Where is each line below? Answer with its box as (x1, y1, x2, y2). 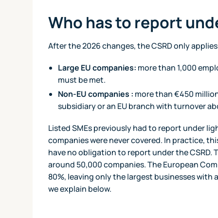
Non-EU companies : (58, 88, 134, 99)
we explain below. (48, 183, 112, 194)
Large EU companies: (58, 62, 137, 73)
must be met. (58, 74, 106, 85)
